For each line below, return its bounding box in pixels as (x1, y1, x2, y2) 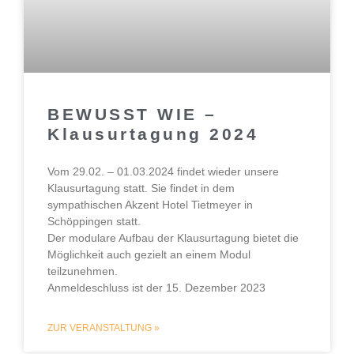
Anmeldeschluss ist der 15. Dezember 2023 (47, 281, 265, 295)
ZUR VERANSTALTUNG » (47, 322, 160, 334)
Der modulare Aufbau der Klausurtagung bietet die (47, 232, 299, 245)
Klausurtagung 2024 (47, 125, 258, 144)
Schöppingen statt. (47, 215, 141, 228)
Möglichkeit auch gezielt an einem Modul (47, 248, 250, 262)
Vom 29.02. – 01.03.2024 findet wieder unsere (47, 165, 279, 179)
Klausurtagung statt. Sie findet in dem (47, 182, 235, 195)
